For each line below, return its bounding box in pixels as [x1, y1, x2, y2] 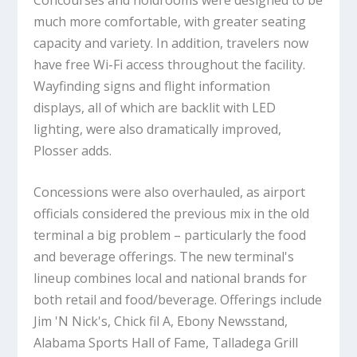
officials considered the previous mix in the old [33, 205, 310, 223]
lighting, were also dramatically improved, [33, 120, 282, 138]
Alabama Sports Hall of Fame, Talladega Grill [33, 334, 299, 352]
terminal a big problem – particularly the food [33, 226, 307, 245]
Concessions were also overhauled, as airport [33, 183, 306, 202]
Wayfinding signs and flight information [33, 76, 271, 95]
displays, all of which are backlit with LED [33, 98, 277, 116]
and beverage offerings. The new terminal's [33, 248, 295, 266]
